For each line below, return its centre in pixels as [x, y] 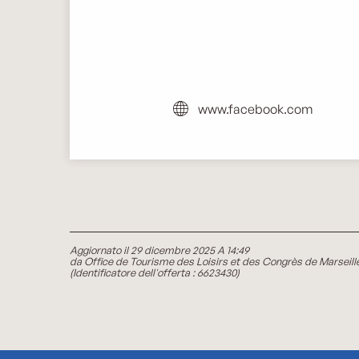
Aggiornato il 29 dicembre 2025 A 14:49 [159, 250]
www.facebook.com [256, 109]
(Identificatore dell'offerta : [133, 273]
